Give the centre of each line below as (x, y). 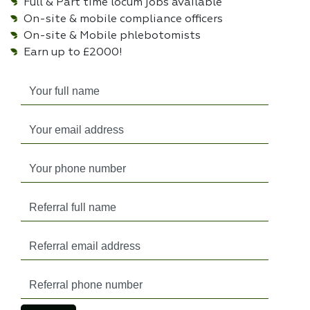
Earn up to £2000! (72, 53)
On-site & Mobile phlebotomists (111, 36)
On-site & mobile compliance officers (122, 19)
